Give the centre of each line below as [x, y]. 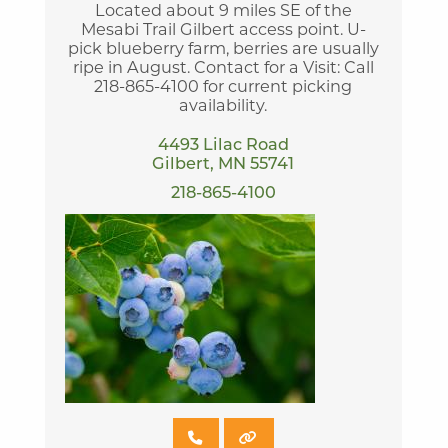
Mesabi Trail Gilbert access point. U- [223, 30]
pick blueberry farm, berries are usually [223, 49]
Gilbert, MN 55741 [223, 164]
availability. [223, 106]
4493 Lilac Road [223, 145]
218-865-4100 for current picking [223, 87]
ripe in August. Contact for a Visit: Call [223, 68]
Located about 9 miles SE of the [223, 11]
